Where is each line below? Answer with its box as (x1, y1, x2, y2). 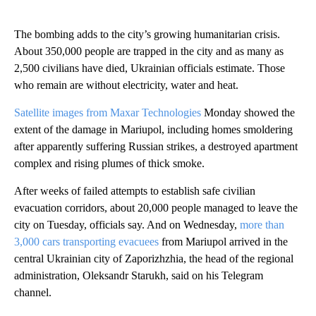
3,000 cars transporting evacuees (14, 235, 159, 248)
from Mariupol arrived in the (159, 235, 288, 248)
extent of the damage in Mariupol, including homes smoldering (14, 123, 293, 135)
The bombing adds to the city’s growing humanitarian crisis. (14, 28, 280, 40)
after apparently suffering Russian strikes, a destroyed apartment (14, 140, 298, 152)
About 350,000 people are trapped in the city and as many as (14, 44, 284, 57)
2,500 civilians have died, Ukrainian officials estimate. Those (14, 61, 285, 74)
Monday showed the (201, 106, 295, 119)
